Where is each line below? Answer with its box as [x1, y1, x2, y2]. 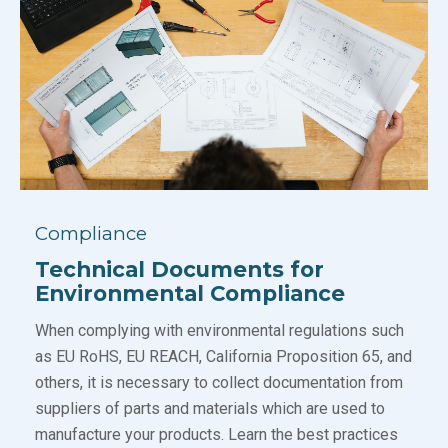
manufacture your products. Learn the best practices [35, 425, 398, 445]
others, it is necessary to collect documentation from [35, 373, 403, 393]
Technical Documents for [35, 256, 324, 283]
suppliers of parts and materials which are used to [35, 399, 385, 419]
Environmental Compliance [35, 280, 345, 307]
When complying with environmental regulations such [35, 321, 404, 341]
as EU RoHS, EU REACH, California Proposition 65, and [35, 347, 412, 367]
